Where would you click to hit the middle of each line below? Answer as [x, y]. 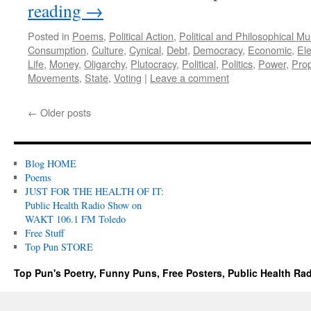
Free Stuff [44, 233]
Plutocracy [153, 64]
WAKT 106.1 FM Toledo [75, 219]
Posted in [49, 36]
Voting [128, 77]
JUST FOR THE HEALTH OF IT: [94, 191]
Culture [108, 50]
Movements [53, 77]
